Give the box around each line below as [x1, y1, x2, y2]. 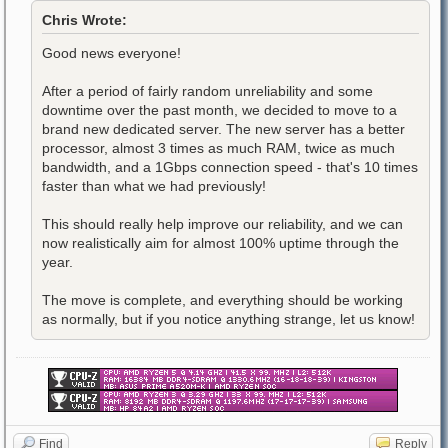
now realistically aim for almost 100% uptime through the [42, 234, 399, 251]
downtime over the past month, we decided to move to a [42, 101, 397, 118]
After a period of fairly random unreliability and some [42, 82, 373, 99]
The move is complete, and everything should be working [42, 291, 403, 308]
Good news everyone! [42, 44, 181, 61]
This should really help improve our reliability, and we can [42, 215, 403, 232]
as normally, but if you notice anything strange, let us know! [42, 310, 415, 327]
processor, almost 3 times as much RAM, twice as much [42, 139, 395, 156]
